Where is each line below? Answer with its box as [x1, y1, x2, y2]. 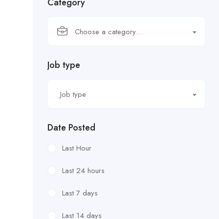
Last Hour [62, 143, 91, 153]
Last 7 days [62, 188, 98, 198]
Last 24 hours [62, 165, 105, 176]
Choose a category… [75, 26, 143, 37]
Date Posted [47, 121, 95, 134]
